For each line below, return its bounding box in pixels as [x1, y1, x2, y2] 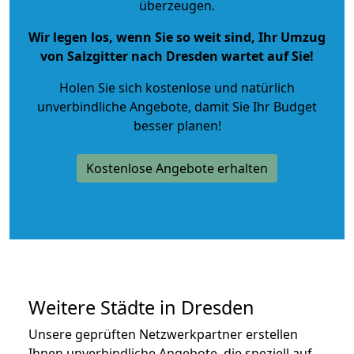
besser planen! [133, 116, 221, 134]
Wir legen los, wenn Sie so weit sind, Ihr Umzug [28, 28, 326, 46]
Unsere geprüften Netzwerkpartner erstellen [28, 325, 298, 343]
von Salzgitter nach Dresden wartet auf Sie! [40, 47, 314, 65]
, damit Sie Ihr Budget [188, 97, 317, 115]
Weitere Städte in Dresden [28, 294, 254, 320]
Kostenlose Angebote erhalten [86, 159, 268, 177]
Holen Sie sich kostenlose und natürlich [59, 78, 295, 96]
